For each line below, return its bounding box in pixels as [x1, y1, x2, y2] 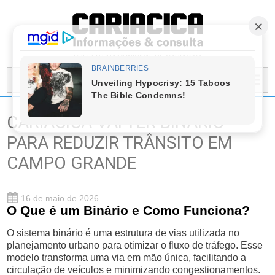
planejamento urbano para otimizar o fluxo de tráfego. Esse [7, 240, 263, 250]
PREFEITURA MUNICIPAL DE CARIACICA [73, 53, 202, 61]
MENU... [20, 72, 58, 87]
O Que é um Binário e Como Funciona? [7, 203, 250, 217]
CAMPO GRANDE [7, 153, 137, 173]
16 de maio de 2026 [18, 193, 99, 203]
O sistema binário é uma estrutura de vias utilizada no [7, 228, 240, 238]
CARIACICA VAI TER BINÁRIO [7, 112, 225, 133]
